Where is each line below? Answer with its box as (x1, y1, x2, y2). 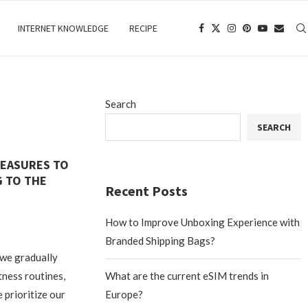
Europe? (105, 288, 144, 300)
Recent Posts (105, 182, 188, 199)
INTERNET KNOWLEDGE (18, 22, 109, 34)
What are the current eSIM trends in (105, 269, 269, 282)
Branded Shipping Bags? (105, 234, 216, 247)
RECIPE (129, 22, 157, 34)
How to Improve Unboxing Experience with (105, 216, 300, 228)
